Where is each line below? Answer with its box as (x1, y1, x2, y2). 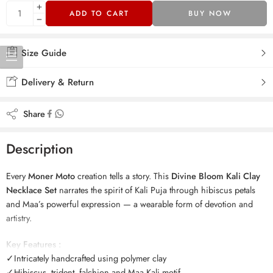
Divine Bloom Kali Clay (171, 169, 260, 183)
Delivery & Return (18, 75, 94, 89)
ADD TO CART (69, 7, 129, 19)
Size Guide (18, 46, 66, 60)
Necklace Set (6, 183, 57, 197)
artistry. (6, 211, 32, 225)
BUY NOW (188, 7, 232, 19)
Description (6, 139, 73, 159)
